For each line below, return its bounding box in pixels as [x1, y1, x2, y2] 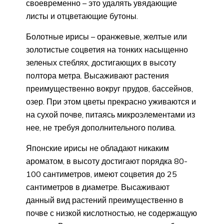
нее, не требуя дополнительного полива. [26, 122, 176, 133]
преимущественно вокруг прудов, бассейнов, [26, 83, 193, 94]
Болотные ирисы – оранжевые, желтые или [26, 31, 187, 42]
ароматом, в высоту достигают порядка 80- [26, 156, 187, 166]
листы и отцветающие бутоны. [26, 11, 138, 21]
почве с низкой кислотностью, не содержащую [26, 208, 197, 218]
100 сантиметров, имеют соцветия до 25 [26, 169, 177, 179]
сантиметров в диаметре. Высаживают [26, 182, 169, 192]
